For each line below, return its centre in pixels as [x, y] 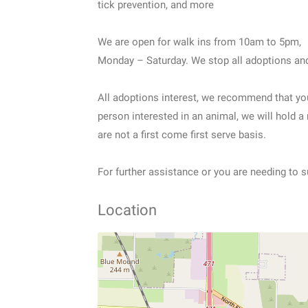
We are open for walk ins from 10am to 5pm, [199, 42]
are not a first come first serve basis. [182, 134]
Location [127, 210]
